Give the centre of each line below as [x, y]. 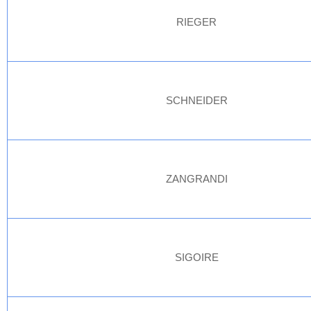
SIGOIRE [197, 257]
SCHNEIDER [197, 100]
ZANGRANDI [197, 179]
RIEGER [197, 22]
